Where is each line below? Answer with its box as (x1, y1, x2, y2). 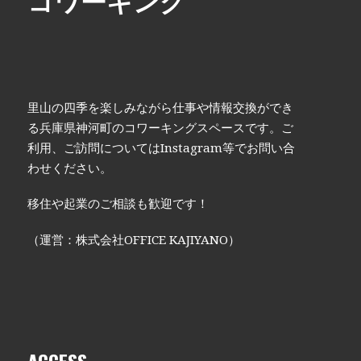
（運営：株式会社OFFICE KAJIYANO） (27, 232, 241, 247)
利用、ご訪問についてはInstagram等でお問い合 (27, 141, 296, 156)
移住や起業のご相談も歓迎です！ (27, 197, 210, 212)
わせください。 (27, 161, 113, 176)
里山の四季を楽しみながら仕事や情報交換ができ (27, 101, 294, 116)
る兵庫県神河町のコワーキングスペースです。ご (27, 121, 294, 136)
